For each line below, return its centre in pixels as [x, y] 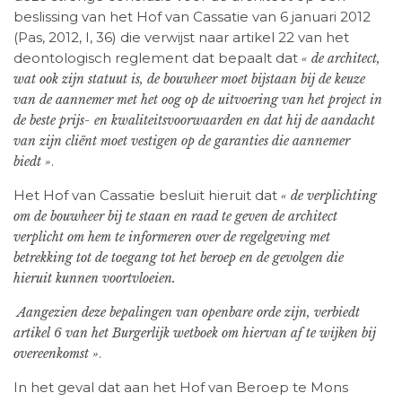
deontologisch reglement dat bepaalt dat [157, 58]
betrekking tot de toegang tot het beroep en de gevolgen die [179, 258]
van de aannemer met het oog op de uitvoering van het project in [198, 100]
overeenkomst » [56, 354]
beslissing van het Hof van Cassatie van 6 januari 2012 [192, 17]
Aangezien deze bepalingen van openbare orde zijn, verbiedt [188, 313]
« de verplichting [329, 196]
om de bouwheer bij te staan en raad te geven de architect [175, 217]
